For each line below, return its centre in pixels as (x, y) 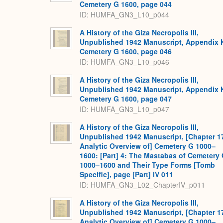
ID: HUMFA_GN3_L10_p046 (124, 61)
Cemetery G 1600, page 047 (126, 99)
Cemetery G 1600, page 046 (126, 52)
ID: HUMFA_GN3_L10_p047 (124, 109)
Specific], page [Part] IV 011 (126, 174)
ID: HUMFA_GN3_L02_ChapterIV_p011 (142, 184)
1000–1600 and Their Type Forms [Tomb (147, 165)
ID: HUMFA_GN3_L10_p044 (124, 14)
